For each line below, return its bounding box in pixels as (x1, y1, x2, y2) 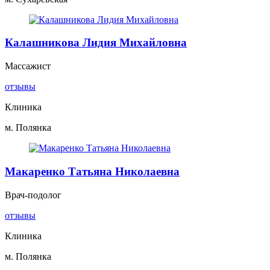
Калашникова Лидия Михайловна (5, 36, 187, 49)
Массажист (5, 61, 51, 72)
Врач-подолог (5, 189, 61, 200)
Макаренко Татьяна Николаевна (5, 165, 180, 178)
